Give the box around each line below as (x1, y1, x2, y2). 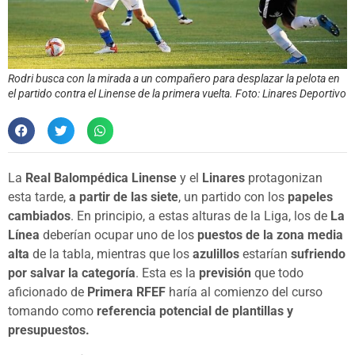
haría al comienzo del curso (166, 284, 323, 300)
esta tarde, (8, 189, 69, 204)
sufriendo (291, 246, 345, 261)
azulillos (193, 246, 239, 261)
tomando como (8, 303, 97, 319)
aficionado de (8, 284, 87, 300)
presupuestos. (8, 322, 90, 338)
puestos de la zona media (197, 227, 343, 242)
